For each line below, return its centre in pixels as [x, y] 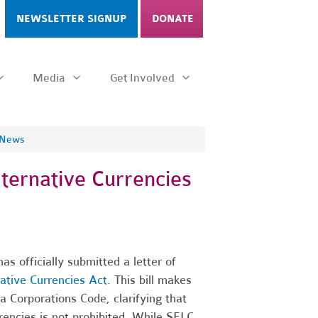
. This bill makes [149, 280]
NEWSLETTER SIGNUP [71, 19]
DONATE [173, 19]
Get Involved [144, 78]
